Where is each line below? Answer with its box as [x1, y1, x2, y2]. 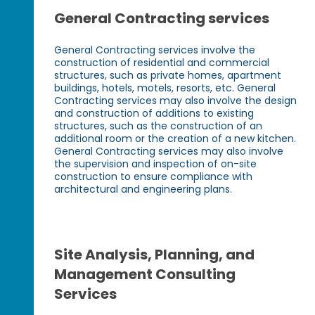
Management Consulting [54, 264, 236, 285]
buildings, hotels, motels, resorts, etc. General [54, 81, 276, 96]
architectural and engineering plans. [54, 182, 233, 197]
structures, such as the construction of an [54, 119, 263, 134]
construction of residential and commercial [54, 56, 270, 70]
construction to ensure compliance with [54, 169, 253, 184]
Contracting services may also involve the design [54, 94, 297, 108]
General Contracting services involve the [54, 43, 256, 58]
